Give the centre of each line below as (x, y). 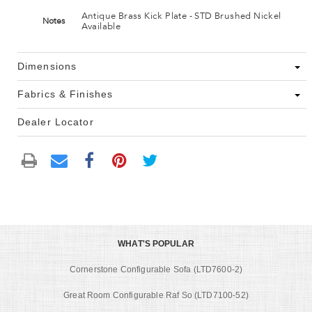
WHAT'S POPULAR (156, 243)
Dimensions (47, 67)
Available (101, 26)
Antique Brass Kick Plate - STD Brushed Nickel (181, 16)
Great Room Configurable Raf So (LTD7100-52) (156, 295)
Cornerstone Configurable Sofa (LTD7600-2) (156, 269)
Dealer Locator (56, 122)
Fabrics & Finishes (65, 94)
